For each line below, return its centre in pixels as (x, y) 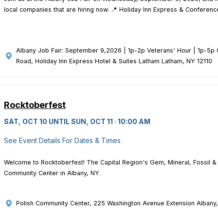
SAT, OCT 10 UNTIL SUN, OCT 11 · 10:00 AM (77, 122)
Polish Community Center (53, 203)
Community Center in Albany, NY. (52, 173)
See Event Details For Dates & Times (62, 141)
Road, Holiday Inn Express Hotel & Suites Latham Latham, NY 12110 (114, 61)
